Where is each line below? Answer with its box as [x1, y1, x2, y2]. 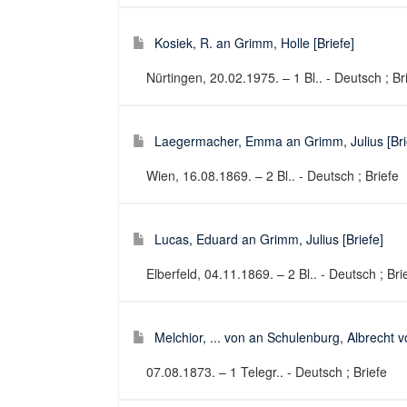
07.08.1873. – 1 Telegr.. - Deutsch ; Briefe [146, 362, 387, 381]
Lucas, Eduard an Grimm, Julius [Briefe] [154, 230, 383, 248]
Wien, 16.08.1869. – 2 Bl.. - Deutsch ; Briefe [146, 166, 399, 184]
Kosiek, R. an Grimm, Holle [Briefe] [154, 34, 354, 52]
